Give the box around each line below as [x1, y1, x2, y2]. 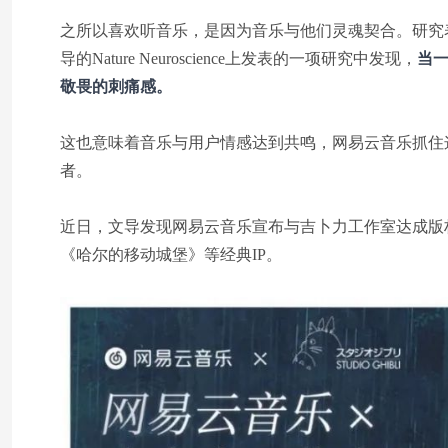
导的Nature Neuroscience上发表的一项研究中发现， [60, 50, 417, 68]
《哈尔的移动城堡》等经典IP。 [60, 246, 282, 264]
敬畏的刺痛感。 [60, 78, 172, 96]
